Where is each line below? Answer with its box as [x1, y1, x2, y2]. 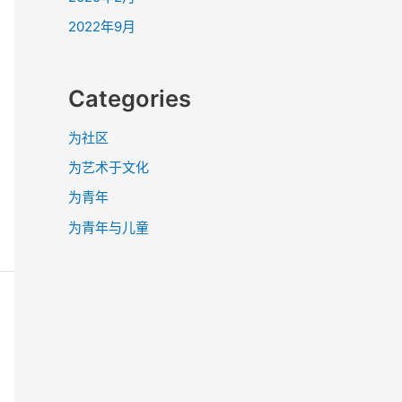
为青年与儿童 [68, 218, 149, 236]
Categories [68, 83, 191, 112]
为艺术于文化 [68, 159, 149, 177]
